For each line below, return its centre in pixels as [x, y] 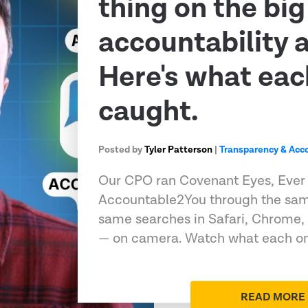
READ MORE [273, 297]
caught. [148, 111]
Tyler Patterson [179, 150]
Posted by [122, 150]
